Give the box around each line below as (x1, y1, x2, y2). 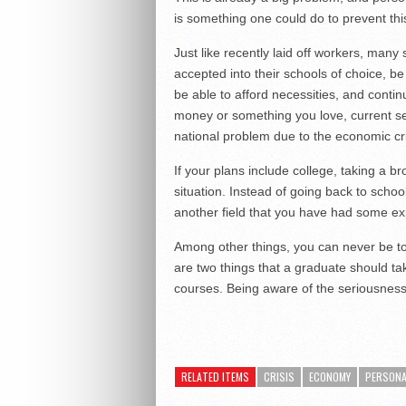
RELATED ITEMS (181, 369, 249, 384)
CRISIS (264, 369, 295, 384)
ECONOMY (309, 369, 351, 384)
